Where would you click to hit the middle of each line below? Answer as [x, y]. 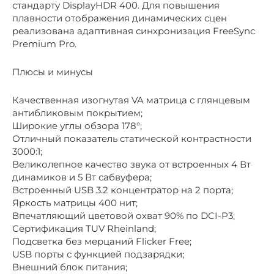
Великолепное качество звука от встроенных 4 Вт [131, 165]
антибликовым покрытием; [77, 113]
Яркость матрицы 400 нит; [75, 203]
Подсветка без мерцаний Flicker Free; [102, 242]
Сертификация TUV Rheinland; [84, 229]
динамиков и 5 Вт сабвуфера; [82, 177]
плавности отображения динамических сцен [120, 18]
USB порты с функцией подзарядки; [98, 254]
